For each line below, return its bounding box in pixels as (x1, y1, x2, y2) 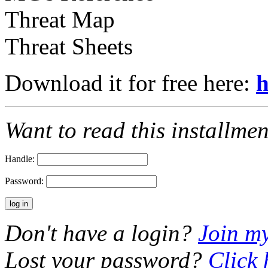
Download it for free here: (5, 69, 256, 96)
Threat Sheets (5, 33, 133, 59)
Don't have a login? (5, 220, 198, 246)
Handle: (5, 153, 37, 164)
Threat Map (5, 6, 115, 32)
